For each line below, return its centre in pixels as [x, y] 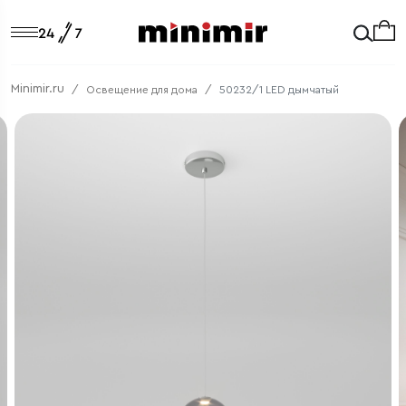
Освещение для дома [142, 89]
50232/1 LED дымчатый [279, 89]
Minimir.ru [38, 89]
